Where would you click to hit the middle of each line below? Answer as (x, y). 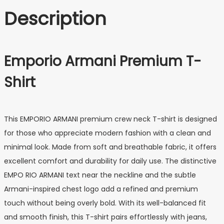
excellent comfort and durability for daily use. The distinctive (110, 161)
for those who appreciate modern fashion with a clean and (107, 133)
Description (55, 19)
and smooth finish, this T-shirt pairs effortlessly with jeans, (105, 217)
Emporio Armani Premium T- (103, 61)
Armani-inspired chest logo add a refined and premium (101, 189)
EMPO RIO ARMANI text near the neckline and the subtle (100, 175)
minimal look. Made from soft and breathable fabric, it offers (110, 147)
